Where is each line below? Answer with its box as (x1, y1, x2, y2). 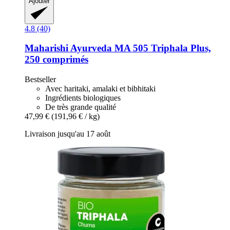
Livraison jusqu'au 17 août (25, 129, 110, 139)
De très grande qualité (45, 103, 116, 112)
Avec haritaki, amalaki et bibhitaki (45, 84, 156, 93)
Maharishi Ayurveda (25, 43, 112, 54)
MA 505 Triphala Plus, (112, 43, 211, 54)
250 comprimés (25, 54, 88, 65)
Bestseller (25, 75, 56, 84)
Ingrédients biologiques (45, 93, 121, 103)
